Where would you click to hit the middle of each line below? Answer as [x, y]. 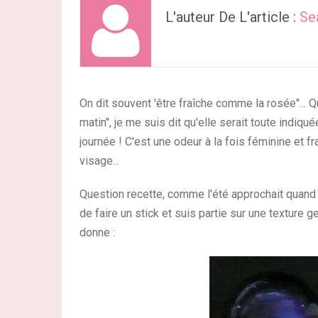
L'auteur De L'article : [232, 17]
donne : [97, 232]
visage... [99, 161]
